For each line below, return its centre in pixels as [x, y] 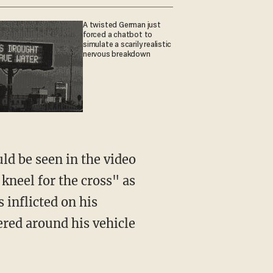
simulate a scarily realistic [127, 45]
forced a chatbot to [118, 35]
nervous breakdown [117, 55]
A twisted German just [122, 25]
